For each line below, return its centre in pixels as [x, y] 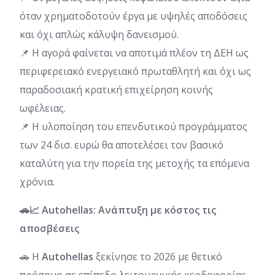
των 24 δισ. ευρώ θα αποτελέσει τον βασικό [122, 145]
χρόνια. [37, 181]
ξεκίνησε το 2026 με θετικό [159, 256]
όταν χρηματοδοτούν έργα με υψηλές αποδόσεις [134, 16]
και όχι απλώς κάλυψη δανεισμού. [99, 34]
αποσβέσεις [49, 228]
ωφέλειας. [43, 108]
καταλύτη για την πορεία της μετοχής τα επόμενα [134, 163]
